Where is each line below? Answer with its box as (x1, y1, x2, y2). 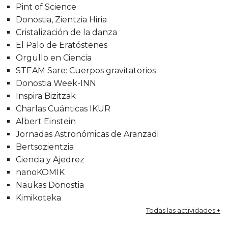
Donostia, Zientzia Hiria (16, 14, 107, 24)
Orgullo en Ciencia (16, 52, 92, 63)
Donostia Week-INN (16, 78, 96, 88)
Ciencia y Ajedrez (16, 154, 84, 164)
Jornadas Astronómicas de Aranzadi (16, 129, 159, 139)
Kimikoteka (16, 192, 61, 203)
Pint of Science (16, 2, 76, 12)
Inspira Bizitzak (16, 91, 76, 101)
